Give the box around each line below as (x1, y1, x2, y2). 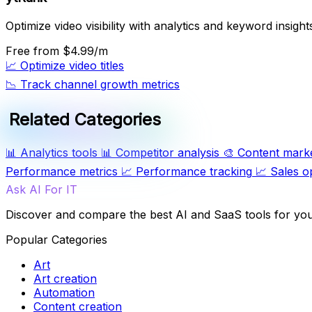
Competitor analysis (116, 146, 219, 160)
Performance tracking (136, 164, 252, 179)
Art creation (33, 272, 97, 286)
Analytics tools (20, 146, 97, 160)
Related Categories (9, 109, 162, 130)
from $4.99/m (33, 44, 108, 58)
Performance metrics (6, 164, 118, 179)
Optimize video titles (20, 58, 124, 73)
